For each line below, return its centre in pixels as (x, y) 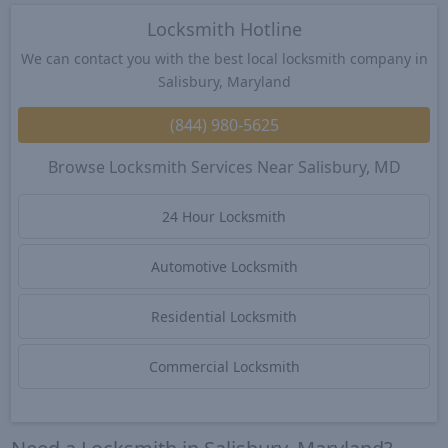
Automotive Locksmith (224, 266)
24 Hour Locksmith (224, 216)
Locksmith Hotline (224, 29)
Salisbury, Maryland (224, 82)
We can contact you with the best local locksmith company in (224, 59)
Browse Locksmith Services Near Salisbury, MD (224, 166)
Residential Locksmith (224, 316)
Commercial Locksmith (224, 366)
